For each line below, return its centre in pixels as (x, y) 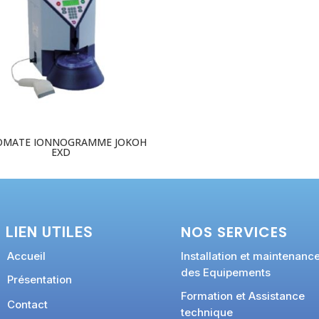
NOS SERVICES (234, 232)
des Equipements (225, 273)
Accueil (26, 256)
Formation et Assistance (242, 296)
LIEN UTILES (49, 232)
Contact (27, 305)
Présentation (39, 280)
